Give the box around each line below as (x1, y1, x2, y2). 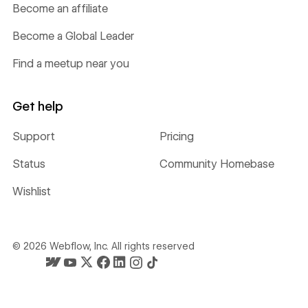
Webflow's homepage (12, 295, 113, 307)
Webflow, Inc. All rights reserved (46, 241, 195, 252)
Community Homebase (159, 157, 274, 171)
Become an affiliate (12, 1, 108, 15)
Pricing (159, 130, 194, 144)
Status (12, 157, 45, 171)
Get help (12, 98, 63, 113)
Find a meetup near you (12, 56, 129, 70)
